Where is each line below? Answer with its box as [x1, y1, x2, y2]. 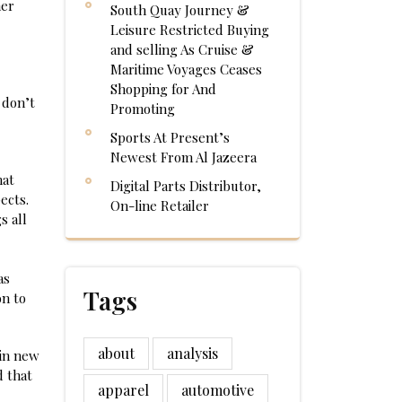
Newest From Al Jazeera [110, 148, 257, 166]
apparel [98, 380, 149, 399]
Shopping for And [110, 80, 216, 98]
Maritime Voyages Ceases [110, 60, 262, 78]
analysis [167, 344, 218, 363]
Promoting [110, 100, 175, 118]
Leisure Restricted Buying [110, 21, 269, 39]
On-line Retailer [110, 197, 209, 214]
